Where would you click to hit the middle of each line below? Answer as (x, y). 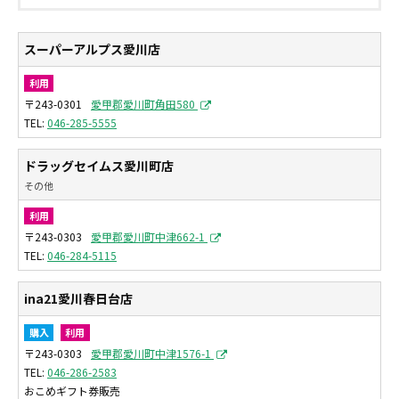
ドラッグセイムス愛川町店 (99, 165)
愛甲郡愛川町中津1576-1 (152, 353)
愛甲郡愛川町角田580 (144, 103)
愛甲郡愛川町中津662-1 (149, 236)
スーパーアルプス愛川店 (92, 49)
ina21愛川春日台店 (78, 298)
